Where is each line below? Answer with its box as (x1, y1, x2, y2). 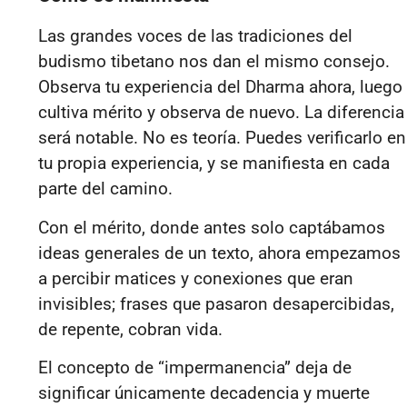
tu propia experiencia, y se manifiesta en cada (38, 153, 390, 174)
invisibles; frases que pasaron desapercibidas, (38, 293, 394, 314)
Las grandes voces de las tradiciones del (38, 25, 352, 47)
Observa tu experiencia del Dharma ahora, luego (38, 76, 402, 98)
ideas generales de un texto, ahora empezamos (38, 242, 401, 263)
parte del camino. (38, 178, 173, 200)
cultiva (38, 102, 93, 124)
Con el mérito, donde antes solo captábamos (38, 216, 385, 238)
